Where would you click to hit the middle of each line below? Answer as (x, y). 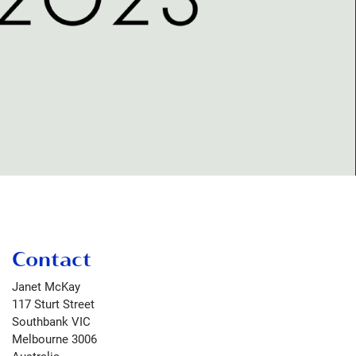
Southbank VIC (51, 321)
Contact (52, 259)
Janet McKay (46, 286)
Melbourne (40, 338)
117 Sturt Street (53, 303)
